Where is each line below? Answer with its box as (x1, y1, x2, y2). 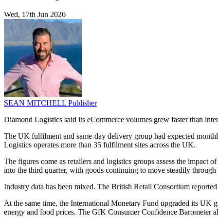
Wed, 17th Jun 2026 (4, 10, 66, 19)
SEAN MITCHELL (4, 99, 68, 108)
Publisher (68, 99, 97, 108)
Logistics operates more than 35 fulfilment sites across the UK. (4, 141, 196, 149)
